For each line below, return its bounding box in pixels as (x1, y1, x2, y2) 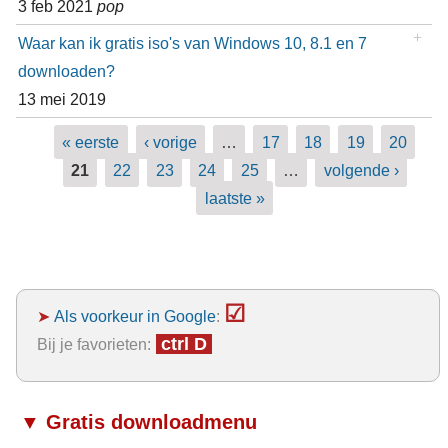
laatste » (204, 189, 265, 208)
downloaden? (17, 62, 115, 81)
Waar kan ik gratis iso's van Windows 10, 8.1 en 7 (17, 34, 367, 53)
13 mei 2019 (17, 90, 106, 109)
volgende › (323, 161, 399, 180)
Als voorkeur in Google (53, 307, 216, 326)
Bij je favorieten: (36, 335, 151, 354)
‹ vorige (143, 133, 197, 152)
